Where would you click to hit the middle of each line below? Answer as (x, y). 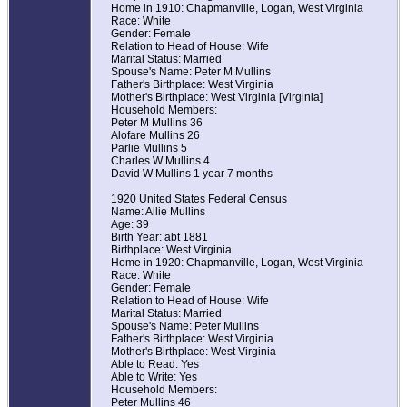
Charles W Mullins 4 (160, 161)
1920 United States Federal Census (199, 199)
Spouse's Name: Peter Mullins (185, 327)
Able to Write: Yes (154, 377)
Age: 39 (130, 225)
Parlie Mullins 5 (149, 149)
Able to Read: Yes (155, 365)
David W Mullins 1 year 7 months (192, 174)
